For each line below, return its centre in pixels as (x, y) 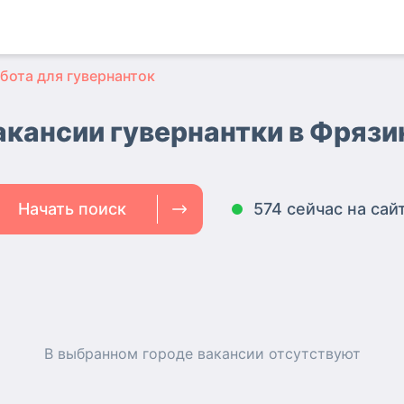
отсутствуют (312, 353)
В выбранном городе (120, 353)
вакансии (230, 353)
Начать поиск (72, 209)
